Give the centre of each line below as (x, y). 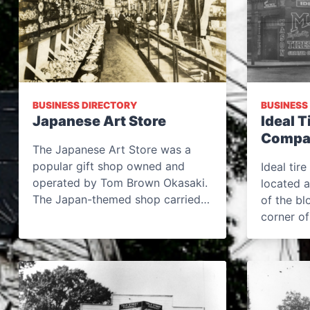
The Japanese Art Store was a (112, 149)
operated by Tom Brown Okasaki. (120, 183)
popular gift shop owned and (109, 166)
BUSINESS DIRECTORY (85, 105)
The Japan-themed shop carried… (121, 199)
